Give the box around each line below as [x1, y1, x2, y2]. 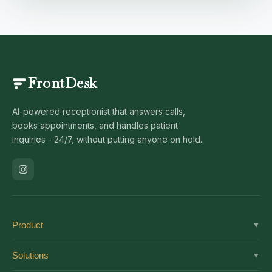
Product [12, 220, 43, 230]
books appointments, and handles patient [12, 120, 178, 131]
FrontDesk [28, 73, 97, 92]
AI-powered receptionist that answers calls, [12, 106, 185, 117]
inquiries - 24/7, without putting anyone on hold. [12, 134, 202, 144]
